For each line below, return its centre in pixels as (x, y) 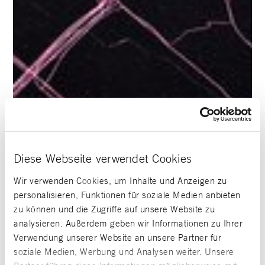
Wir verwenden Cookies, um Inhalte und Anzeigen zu (120, 180)
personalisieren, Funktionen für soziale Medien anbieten (127, 195)
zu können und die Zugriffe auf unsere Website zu (114, 209)
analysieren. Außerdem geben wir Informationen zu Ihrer (128, 223)
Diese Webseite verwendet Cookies (103, 158)
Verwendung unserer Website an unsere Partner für (117, 237)
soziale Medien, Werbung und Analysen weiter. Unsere (124, 251)
